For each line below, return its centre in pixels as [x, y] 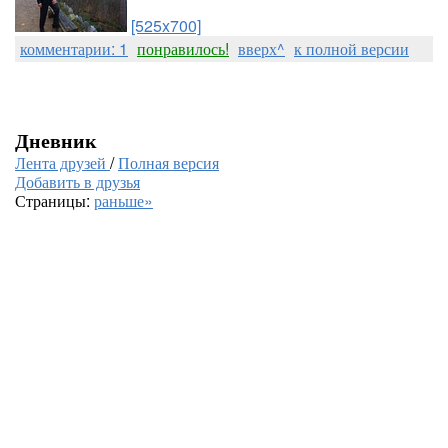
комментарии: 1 [74, 48]
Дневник [56, 139]
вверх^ [261, 48]
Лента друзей [62, 162]
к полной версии [351, 48]
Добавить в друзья [77, 181]
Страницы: [54, 200]
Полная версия [168, 162]
